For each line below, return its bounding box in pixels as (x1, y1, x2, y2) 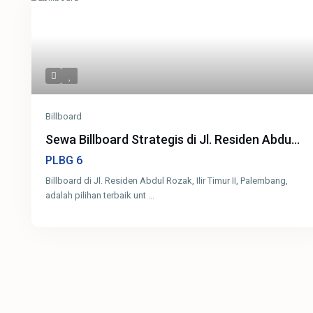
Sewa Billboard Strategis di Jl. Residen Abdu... (45, 132, 300, 147)
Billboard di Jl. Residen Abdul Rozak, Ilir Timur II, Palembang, (45, 175, 289, 187)
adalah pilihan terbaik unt (45, 190, 149, 201)
